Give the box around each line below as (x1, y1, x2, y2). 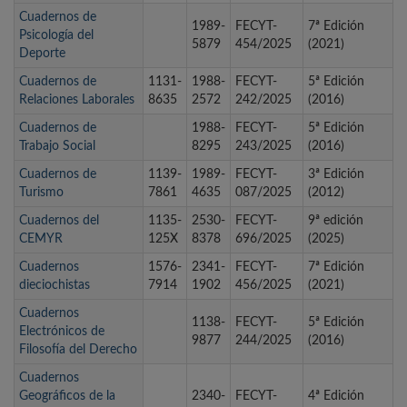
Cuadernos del (19, 214, 99, 228)
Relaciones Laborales (19, 94, 134, 107)
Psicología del (19, 29, 94, 43)
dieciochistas (19, 279, 90, 293)
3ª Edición (308, 168, 364, 182)
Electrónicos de (19, 325, 104, 339)
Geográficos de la (19, 390, 115, 403)
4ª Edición (308, 390, 364, 403)
